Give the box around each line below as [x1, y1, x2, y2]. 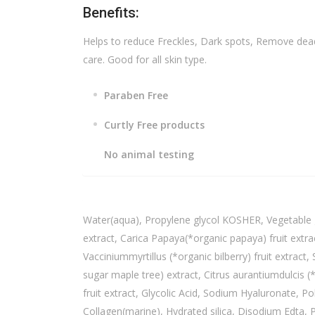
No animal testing [104, 147, 194, 161]
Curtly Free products [104, 117, 205, 131]
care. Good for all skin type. [83, 52, 207, 66]
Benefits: [83, 4, 139, 21]
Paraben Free [104, 88, 168, 102]
